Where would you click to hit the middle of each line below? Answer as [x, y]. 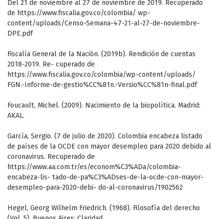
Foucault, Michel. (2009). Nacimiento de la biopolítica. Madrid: [104, 106]
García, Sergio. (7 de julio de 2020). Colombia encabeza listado [105, 136]
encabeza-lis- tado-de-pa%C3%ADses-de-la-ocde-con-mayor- [106, 177]
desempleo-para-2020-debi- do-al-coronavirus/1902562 [95, 188]
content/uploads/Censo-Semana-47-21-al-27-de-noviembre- [104, 23]
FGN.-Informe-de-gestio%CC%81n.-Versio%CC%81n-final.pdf [102, 85]
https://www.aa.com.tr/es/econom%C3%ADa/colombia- [94, 167]
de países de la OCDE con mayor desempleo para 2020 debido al [109, 147]
